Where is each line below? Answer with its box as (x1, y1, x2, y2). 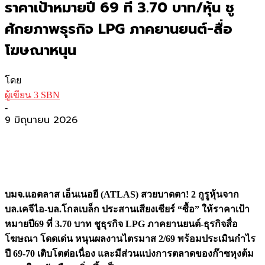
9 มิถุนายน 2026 (5, 112, 77, 127)
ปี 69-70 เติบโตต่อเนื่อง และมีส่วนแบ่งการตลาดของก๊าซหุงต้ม (5, 248, 254, 258)
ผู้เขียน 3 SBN (5, 89, 60, 100)
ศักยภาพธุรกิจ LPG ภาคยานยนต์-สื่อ (5, 18, 232, 40)
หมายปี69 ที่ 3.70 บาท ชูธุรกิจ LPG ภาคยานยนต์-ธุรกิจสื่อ (5, 218, 238, 229)
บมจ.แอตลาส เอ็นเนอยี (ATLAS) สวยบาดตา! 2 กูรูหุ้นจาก (5, 189, 239, 199)
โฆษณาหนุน (5, 39, 76, 61)
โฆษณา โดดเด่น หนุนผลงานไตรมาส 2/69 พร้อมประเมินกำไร (5, 233, 256, 244)
